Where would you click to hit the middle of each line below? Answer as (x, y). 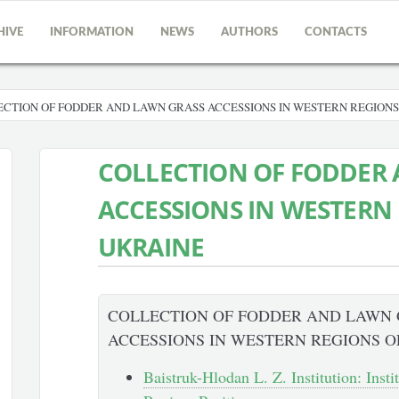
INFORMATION (92, 33)
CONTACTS (336, 33)
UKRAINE (151, 247)
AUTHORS (249, 33)
